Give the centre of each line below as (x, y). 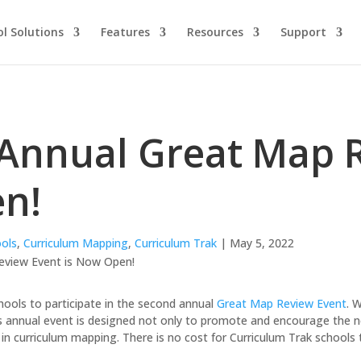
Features (125, 32)
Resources (215, 32)
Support (303, 32)
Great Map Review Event (281, 303)
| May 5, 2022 (255, 243)
